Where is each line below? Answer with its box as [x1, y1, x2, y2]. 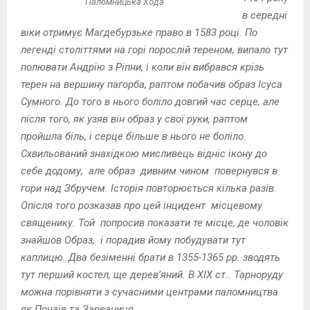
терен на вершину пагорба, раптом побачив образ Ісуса [21, 77, 282, 91]
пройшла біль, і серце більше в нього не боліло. [21, 129, 246, 143]
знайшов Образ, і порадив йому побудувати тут [21, 233, 246, 246]
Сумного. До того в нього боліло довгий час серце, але [21, 95, 280, 108]
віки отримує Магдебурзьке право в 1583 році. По [21, 26, 257, 39]
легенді [21, 43, 59, 56]
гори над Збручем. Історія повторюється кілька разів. [21, 181, 277, 194]
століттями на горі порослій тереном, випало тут [59, 43, 288, 56]
